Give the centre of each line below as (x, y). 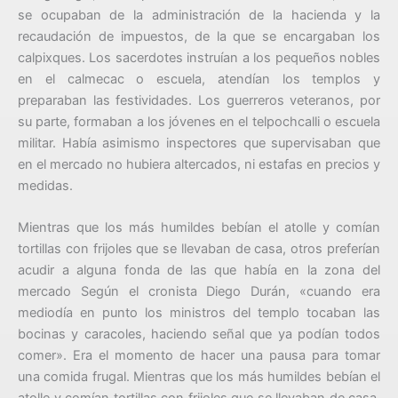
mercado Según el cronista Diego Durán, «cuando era (199, 292)
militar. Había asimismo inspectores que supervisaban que (199, 143)
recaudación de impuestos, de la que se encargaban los (199, 36)
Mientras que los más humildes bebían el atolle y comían (199, 228)
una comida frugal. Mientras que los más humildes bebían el (199, 377)
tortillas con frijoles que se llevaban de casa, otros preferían (199, 249)
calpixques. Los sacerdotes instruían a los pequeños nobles (199, 57)
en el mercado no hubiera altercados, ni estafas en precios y (199, 164)
